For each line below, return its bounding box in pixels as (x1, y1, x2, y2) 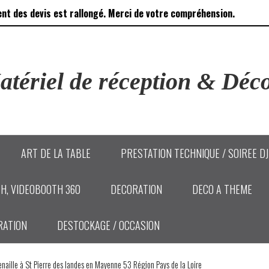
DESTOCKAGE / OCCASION (57, 217, 160, 233)
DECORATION (110, 181, 162, 197)
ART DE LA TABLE (21, 145, 91, 161)
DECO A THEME (192, 181, 252, 197)
